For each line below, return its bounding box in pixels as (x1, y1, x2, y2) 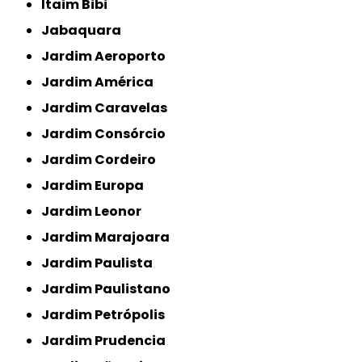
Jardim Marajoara (49, 227, 170, 246)
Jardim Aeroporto (49, 46, 166, 65)
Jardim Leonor (49, 201, 142, 221)
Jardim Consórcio (49, 124, 166, 143)
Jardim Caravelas (49, 98, 168, 117)
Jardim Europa (49, 175, 145, 195)
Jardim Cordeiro (49, 149, 157, 169)
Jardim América (49, 72, 154, 91)
